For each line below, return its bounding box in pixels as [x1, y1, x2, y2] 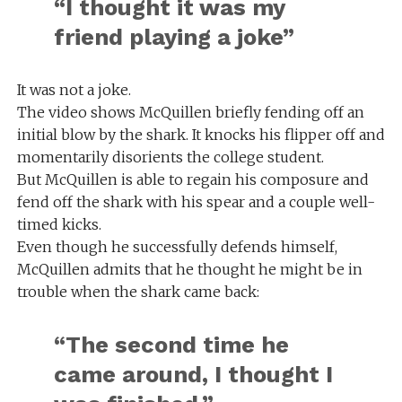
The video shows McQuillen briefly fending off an [16, 103, 364, 121]
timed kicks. [16, 215, 101, 233]
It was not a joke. [16, 81, 131, 99]
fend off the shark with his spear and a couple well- [16, 193, 375, 211]
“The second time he [53, 331, 289, 358]
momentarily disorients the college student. [16, 148, 324, 166]
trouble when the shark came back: [16, 283, 259, 301]
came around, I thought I [53, 361, 333, 388]
